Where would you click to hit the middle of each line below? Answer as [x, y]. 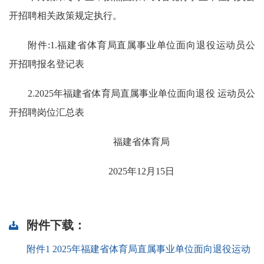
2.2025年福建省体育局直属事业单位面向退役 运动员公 [141, 93]
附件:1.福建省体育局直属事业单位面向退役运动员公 [141, 45]
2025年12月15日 [141, 171]
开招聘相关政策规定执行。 [65, 16]
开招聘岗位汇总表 [47, 112]
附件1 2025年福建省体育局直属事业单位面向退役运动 [138, 249]
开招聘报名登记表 [47, 64]
